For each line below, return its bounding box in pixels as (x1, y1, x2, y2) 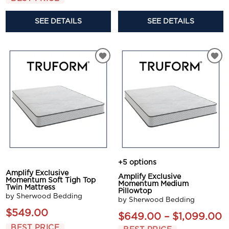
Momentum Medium (118, 180, 189, 188)
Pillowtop (118, 187, 152, 195)
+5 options (118, 158, 156, 166)
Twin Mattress (6, 184, 56, 191)
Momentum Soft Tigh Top (6, 176, 96, 184)
